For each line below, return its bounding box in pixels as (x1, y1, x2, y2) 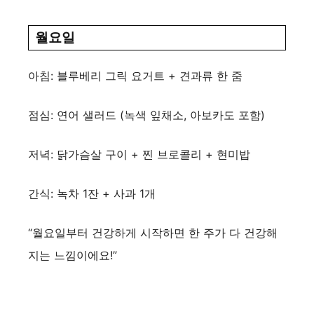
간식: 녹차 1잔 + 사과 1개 (28, 186, 156, 200)
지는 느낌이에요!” (28, 247, 117, 262)
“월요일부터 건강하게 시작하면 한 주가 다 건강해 (28, 225, 278, 240)
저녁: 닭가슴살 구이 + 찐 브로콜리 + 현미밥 (28, 146, 250, 161)
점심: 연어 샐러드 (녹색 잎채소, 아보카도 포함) (28, 107, 265, 122)
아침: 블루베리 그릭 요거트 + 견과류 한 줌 (28, 68, 243, 83)
